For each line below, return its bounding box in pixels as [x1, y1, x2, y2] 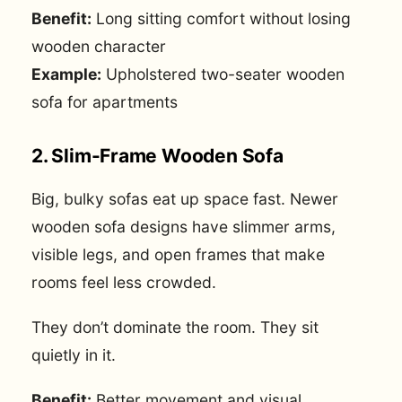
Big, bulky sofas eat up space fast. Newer [31, 188, 338, 208]
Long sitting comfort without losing [92, 9, 351, 29]
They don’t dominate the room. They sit [31, 318, 319, 337]
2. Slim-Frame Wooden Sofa [31, 144, 284, 167]
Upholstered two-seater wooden [101, 65, 345, 84]
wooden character [31, 37, 166, 57]
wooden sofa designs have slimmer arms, [31, 216, 336, 236]
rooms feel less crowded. [31, 272, 216, 292]
